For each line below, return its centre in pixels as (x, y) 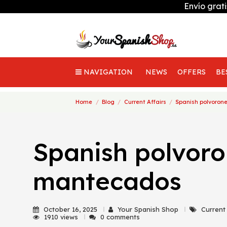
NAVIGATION (108, 72)
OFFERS (192, 72)
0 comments (120, 217)
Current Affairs (145, 102)
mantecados (107, 181)
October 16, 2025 (70, 209)
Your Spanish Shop (149, 209)
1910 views (62, 217)
